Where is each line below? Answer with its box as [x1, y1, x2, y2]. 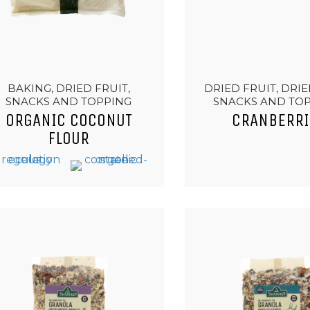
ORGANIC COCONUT [5, 110, 132, 131]
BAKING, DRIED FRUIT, [7, 82, 130, 95]
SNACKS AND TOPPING [6, 95, 132, 108]
